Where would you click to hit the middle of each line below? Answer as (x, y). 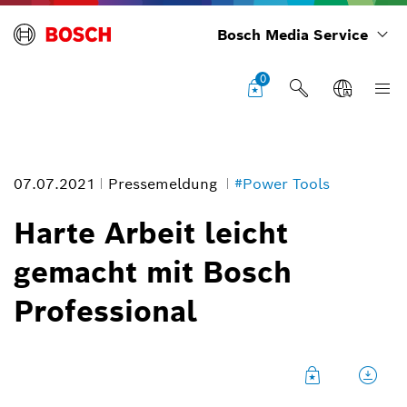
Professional (105, 311)
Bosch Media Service (293, 35)
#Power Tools (282, 184)
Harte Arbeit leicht (151, 233)
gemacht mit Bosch (153, 272)
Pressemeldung (165, 184)
